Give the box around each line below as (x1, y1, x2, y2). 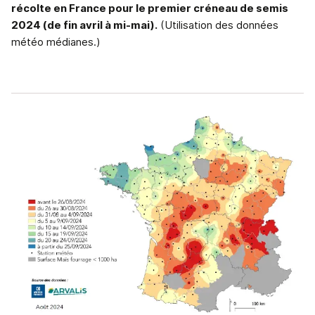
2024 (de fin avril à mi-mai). (11, 18, 157, 32)
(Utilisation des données (157, 18, 278, 32)
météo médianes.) (11, 35, 101, 49)
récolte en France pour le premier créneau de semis (11, 1, 288, 15)
